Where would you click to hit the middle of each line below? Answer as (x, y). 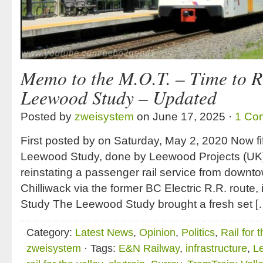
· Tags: (100, 248)
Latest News (104, 232)
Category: (51, 232)
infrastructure (216, 248)
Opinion (157, 232)
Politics (198, 232)
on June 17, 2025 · (184, 117)
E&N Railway (149, 248)
